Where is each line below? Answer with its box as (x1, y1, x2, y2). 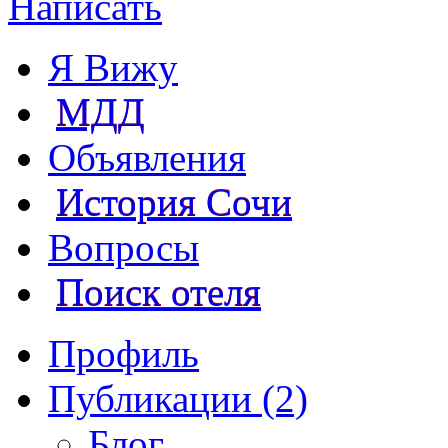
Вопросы (48, 225, 199, 269)
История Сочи (56, 180, 292, 224)
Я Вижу (48, 45, 178, 89)
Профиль (48, 331, 199, 375)
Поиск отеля (56, 270, 261, 314)
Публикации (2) (48, 376, 308, 420)
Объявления (48, 135, 246, 179)
